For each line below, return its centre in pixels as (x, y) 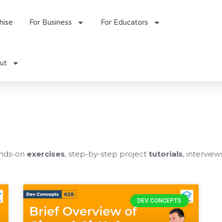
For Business (50, 22)
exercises (46, 154)
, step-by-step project (107, 154)
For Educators (124, 22)
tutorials (166, 154)
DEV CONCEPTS (160, 201)
